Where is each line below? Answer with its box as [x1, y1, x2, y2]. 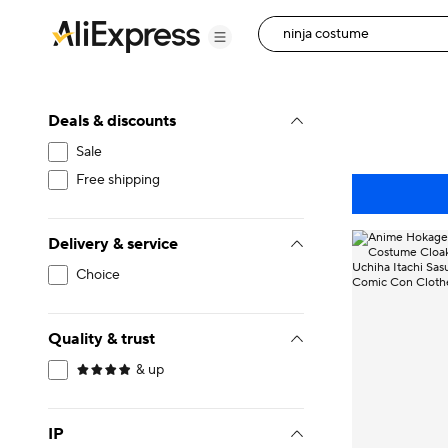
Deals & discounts [48, 111, 176, 131]
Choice [76, 266, 120, 284]
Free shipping [76, 171, 160, 189]
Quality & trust [48, 329, 155, 349]
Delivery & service [48, 234, 178, 254]
